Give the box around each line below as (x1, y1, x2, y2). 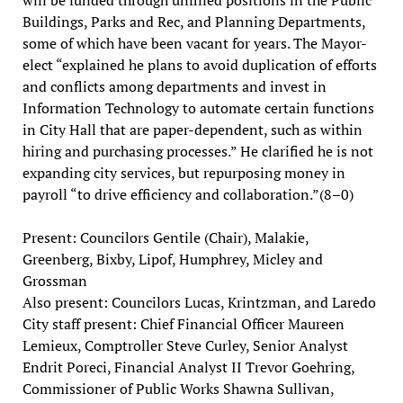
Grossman (22, 270, 87, 291)
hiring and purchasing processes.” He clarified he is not (22, 140, 373, 161)
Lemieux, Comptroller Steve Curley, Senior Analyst (22, 335, 348, 355)
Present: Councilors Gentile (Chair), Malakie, (22, 227, 309, 247)
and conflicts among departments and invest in (22, 76, 327, 96)
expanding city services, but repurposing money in (22, 162, 345, 183)
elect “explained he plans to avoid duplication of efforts (22, 54, 377, 75)
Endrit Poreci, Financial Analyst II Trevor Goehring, (22, 356, 354, 377)
